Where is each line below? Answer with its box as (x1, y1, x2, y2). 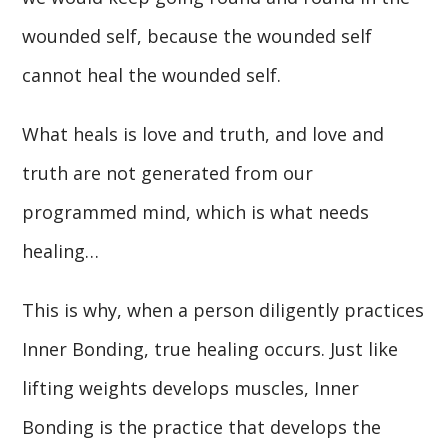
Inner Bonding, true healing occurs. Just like (22, 336, 399, 361)
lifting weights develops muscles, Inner (22, 375, 360, 400)
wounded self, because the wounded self (22, 23, 373, 48)
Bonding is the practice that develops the (22, 414, 382, 439)
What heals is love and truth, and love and (22, 121, 385, 146)
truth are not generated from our (22, 160, 314, 185)
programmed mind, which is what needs (22, 199, 370, 224)
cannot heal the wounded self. (22, 62, 282, 87)
